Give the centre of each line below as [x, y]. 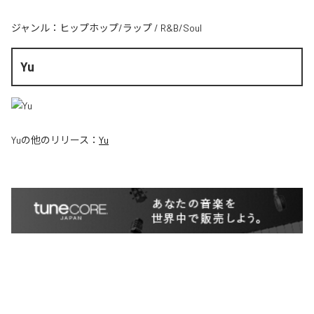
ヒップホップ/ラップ [106, 28]
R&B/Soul [181, 28]
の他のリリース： [60, 139]
